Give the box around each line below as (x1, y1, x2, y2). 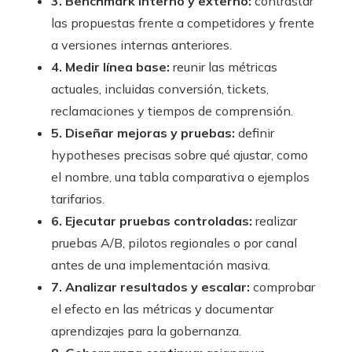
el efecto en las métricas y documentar (51, 301, 273, 317)
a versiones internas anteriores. (51, 37, 232, 53)
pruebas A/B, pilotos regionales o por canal (51, 235, 297, 251)
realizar (252, 213, 297, 229)
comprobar (250, 279, 315, 295)
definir (235, 125, 274, 141)
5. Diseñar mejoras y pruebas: (51, 125, 235, 141)
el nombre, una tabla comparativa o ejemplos (51, 169, 310, 185)
